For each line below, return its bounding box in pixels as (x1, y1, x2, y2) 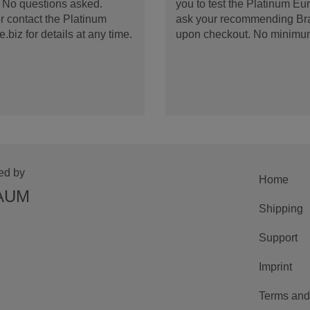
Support (259, 232, 298, 244)
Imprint (259, 261, 292, 273)
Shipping (259, 203, 303, 215)
